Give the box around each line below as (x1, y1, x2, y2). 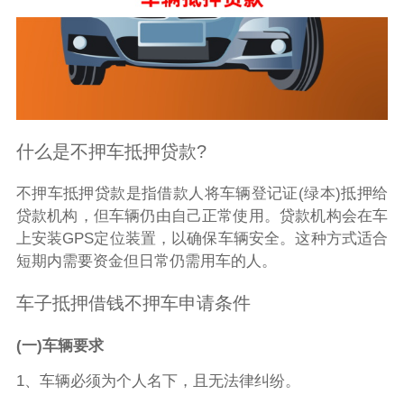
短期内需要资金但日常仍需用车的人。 (15, 252, 277, 270)
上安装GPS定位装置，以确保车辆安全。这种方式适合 (15, 229, 389, 247)
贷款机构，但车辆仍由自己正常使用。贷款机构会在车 (15, 207, 389, 225)
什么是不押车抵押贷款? (15, 141, 207, 161)
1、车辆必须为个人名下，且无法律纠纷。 (15, 372, 300, 390)
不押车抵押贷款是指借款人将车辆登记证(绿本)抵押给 (15, 184, 389, 202)
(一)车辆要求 (15, 336, 104, 354)
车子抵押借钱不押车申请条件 (15, 293, 251, 314)
